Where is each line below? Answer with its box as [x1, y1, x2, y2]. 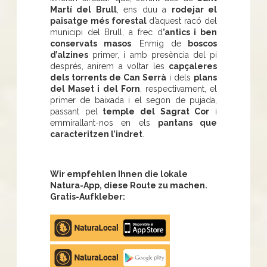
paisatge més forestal [50, 15, 147, 26]
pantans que [157, 117, 217, 128]
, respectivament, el [139, 83, 218, 94]
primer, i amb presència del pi [88, 49, 217, 60]
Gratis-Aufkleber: [50, 191, 125, 201]
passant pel [50, 106, 98, 116]
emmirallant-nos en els [50, 117, 158, 128]
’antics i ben [162, 27, 218, 37]
